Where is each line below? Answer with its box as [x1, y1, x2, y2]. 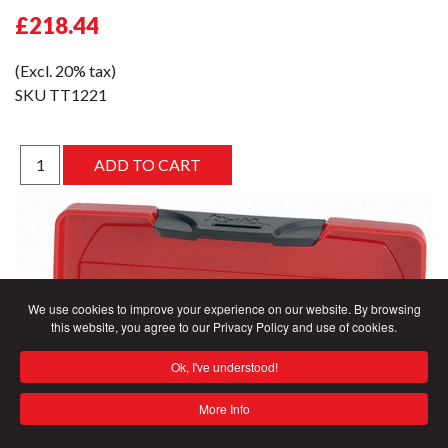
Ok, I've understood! [170, 358, 278, 375]
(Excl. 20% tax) [15, 61, 116, 80]
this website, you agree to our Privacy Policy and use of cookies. [51, 318, 397, 335]
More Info [198, 400, 250, 417]
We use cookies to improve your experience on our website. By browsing [27, 300, 421, 317]
